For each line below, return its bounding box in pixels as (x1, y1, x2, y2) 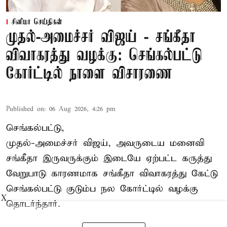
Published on (6, 105, 44, 114)
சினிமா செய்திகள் (12, 18, 62, 27)
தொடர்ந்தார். (6, 198, 60, 210)
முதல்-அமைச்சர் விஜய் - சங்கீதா (6, 29, 196, 47)
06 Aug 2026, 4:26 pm (49, 105, 116, 114)
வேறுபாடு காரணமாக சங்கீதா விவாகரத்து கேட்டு (6, 168, 218, 180)
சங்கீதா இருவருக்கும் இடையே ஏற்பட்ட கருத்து (6, 153, 212, 165)
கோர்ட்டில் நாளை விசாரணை (6, 65, 172, 84)
